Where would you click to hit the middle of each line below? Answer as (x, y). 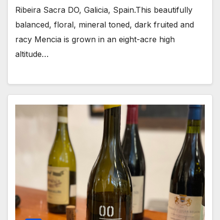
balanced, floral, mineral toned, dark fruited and (105, 24)
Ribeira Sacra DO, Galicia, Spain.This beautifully (104, 10)
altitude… (32, 54)
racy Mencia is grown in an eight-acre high (95, 39)
